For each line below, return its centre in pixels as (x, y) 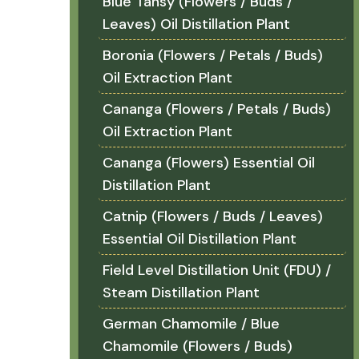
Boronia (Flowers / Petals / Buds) (213, 55)
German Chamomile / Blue (191, 324)
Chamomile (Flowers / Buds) (198, 346)
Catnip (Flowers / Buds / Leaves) (213, 216)
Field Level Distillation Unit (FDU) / (217, 270)
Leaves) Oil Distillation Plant (196, 24)
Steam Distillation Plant (181, 292)
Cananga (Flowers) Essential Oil (209, 163)
